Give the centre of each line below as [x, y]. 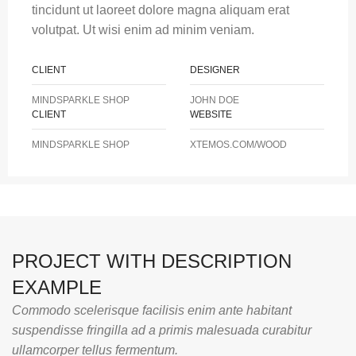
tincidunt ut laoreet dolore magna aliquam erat [161, 10]
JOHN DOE [214, 100]
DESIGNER [215, 70]
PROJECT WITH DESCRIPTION [152, 261]
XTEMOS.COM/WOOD [238, 145]
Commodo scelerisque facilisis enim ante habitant [152, 310]
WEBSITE [211, 114]
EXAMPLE [57, 287]
